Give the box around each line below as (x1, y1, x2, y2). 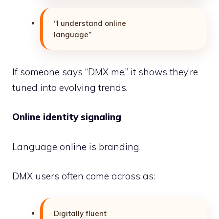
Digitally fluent (54, 208, 107, 218)
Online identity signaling (12, 111, 121, 123)
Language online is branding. (12, 140, 141, 153)
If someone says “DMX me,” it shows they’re (12, 66, 198, 78)
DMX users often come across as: (12, 170, 155, 182)
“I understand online (54, 19, 126, 28)
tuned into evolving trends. (12, 81, 128, 93)
